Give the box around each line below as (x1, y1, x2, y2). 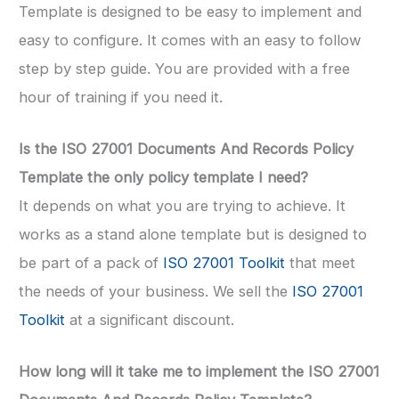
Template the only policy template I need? (19, 167, 308, 186)
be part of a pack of (19, 253, 163, 272)
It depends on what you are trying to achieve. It (19, 196, 346, 215)
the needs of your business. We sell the (19, 281, 292, 300)
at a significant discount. (69, 310, 234, 329)
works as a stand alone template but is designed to (19, 224, 367, 243)
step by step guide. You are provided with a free (19, 59, 350, 77)
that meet (285, 253, 355, 272)
